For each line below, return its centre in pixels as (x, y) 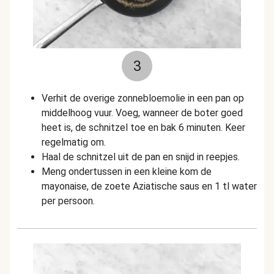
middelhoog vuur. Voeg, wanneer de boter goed (142, 113)
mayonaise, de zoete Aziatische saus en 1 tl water (149, 186)
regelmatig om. (74, 142)
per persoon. (68, 201)
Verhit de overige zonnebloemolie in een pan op (143, 98)
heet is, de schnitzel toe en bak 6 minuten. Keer (143, 128)
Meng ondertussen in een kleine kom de (127, 172)
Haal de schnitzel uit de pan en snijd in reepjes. (141, 157)
